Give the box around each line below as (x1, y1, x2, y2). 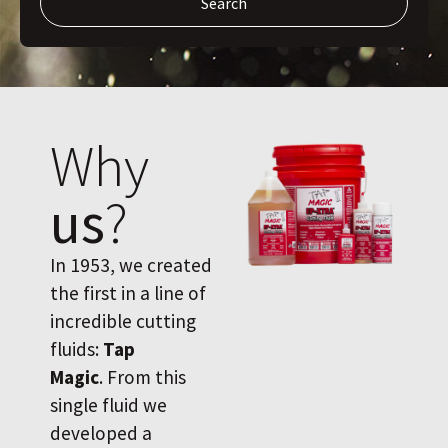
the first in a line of (50, 280, 206, 305)
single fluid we (50, 392, 167, 417)
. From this (99, 364, 186, 389)
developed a (50, 420, 152, 445)
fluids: (50, 336, 103, 361)
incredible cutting (50, 308, 196, 333)
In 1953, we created (50, 252, 212, 277)
